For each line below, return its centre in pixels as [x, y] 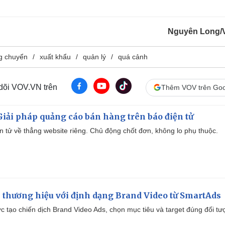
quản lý [94, 57]
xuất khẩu [55, 57]
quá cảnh [133, 57]
